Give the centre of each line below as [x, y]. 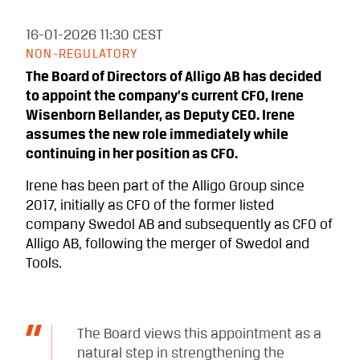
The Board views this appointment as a [199, 334]
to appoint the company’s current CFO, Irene [165, 96]
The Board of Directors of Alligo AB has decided [174, 77]
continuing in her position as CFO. [132, 154]
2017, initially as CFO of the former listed [150, 206]
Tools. [44, 264]
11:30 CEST [131, 35]
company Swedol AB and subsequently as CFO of [179, 225]
